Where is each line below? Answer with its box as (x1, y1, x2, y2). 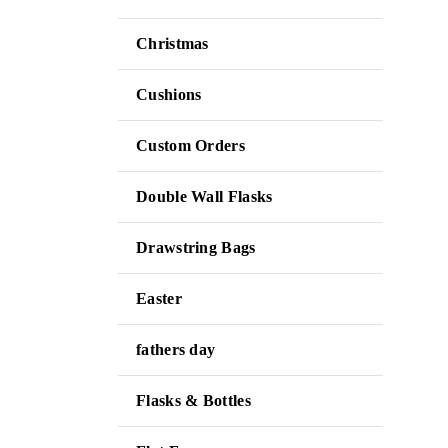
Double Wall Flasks (136, 188, 273, 205)
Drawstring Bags (136, 239, 256, 256)
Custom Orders (136, 137, 245, 154)
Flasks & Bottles (136, 392, 251, 409)
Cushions (136, 86, 202, 103)
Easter (136, 290, 182, 307)
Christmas (136, 35, 209, 52)
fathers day (136, 341, 216, 358)
